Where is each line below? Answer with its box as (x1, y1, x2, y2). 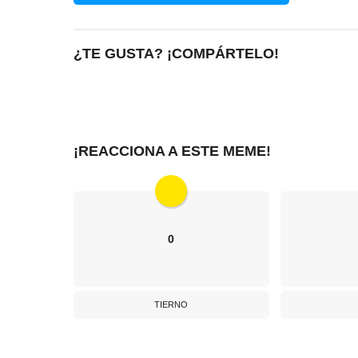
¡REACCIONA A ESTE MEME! (74, 142, 271, 159)
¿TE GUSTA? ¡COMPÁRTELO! (74, 45, 279, 62)
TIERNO (154, 299, 189, 309)
